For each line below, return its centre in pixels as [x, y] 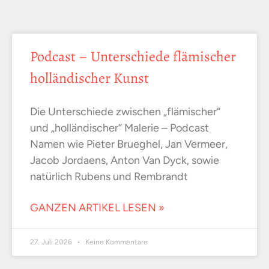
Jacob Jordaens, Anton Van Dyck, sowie [125, 161]
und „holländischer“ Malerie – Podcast [119, 128]
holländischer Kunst [89, 78]
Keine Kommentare [116, 242]
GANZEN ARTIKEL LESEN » [97, 208]
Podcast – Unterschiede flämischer [133, 57]
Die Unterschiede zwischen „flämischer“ [125, 112]
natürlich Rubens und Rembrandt [109, 177]
